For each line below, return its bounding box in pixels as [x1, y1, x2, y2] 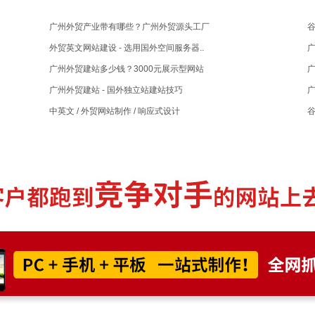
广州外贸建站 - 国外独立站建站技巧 [49, 85, 184, 95]
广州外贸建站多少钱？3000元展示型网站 [49, 64, 205, 74]
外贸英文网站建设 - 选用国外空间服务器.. [49, 43, 205, 53]
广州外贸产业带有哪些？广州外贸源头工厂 [49, 22, 210, 32]
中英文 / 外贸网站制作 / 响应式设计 [49, 106, 181, 116]
